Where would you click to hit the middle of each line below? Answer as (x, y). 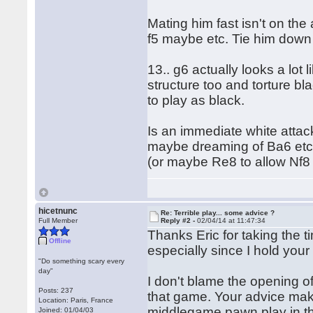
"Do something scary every (82, 261)
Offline (60, 241)
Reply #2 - (179, 220)
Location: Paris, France (76, 300)
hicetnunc (58, 211)
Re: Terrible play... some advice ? (218, 213)
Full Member (58, 220)
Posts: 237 (56, 290)
